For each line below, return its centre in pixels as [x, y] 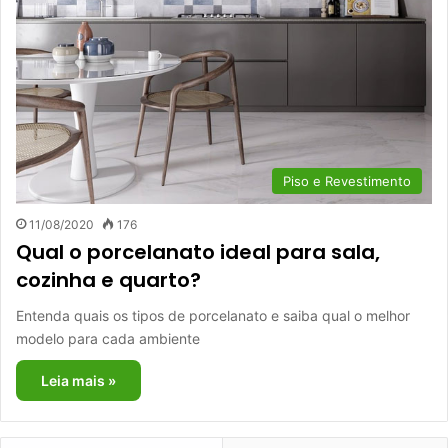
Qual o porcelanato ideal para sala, [198, 252]
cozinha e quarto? [108, 280]
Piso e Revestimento [347, 181]
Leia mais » [78, 380]
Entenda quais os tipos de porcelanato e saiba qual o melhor [213, 315]
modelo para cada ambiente [108, 338]
